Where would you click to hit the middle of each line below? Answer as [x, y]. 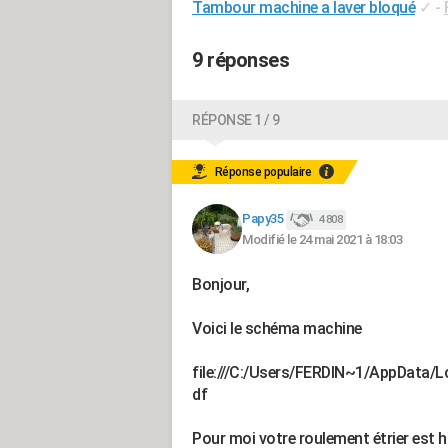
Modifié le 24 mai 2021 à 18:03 [322, 239]
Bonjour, [220, 284]
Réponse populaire [263, 172]
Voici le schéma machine [277, 328]
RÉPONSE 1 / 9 [236, 120]
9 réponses [240, 60]
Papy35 [262, 219]
